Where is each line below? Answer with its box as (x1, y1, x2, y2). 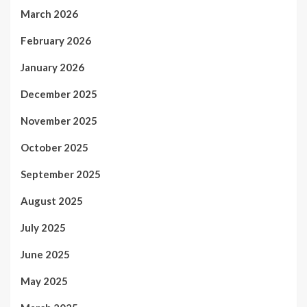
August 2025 (21, 194, 83, 207)
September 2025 (21, 167, 101, 180)
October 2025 (21, 140, 88, 153)
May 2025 (21, 274, 68, 287)
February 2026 (21, 34, 91, 47)
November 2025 (21, 114, 97, 127)
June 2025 (21, 247, 70, 260)
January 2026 (21, 60, 84, 73)
